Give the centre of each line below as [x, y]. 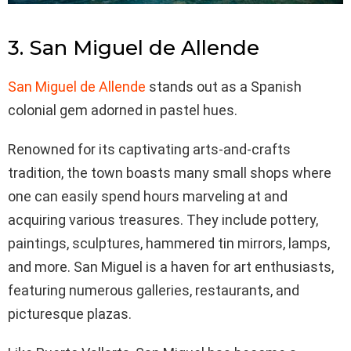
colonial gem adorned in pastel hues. [124, 110]
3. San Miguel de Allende [136, 47]
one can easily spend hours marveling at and [148, 196]
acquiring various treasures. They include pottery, [163, 219]
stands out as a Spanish [224, 86]
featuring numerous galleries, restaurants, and [154, 290]
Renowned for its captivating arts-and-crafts [149, 149]
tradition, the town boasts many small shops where [170, 172]
